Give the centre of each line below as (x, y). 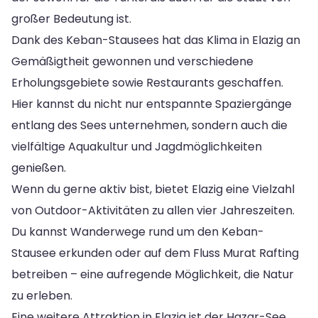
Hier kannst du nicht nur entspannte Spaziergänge (152, 104)
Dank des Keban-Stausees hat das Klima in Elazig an (156, 40)
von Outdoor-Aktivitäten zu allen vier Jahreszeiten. (153, 210)
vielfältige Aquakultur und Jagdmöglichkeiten (137, 146)
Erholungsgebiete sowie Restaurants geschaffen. (147, 82)
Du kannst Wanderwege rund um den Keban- (138, 231)
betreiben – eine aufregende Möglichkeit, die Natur (153, 274)
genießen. (39, 168)
